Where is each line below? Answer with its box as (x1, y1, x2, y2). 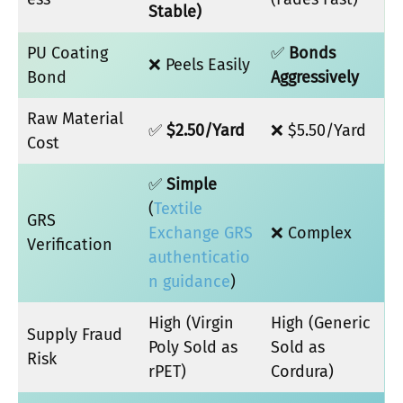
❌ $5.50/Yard (271, 121, 366, 140)
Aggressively (271, 67, 359, 87)
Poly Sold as (148, 337, 237, 357)
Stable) (148, 2, 201, 22)
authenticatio (148, 247, 250, 267)
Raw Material (27, 109, 123, 129)
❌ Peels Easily (148, 55, 250, 75)
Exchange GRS (148, 223, 253, 243)
